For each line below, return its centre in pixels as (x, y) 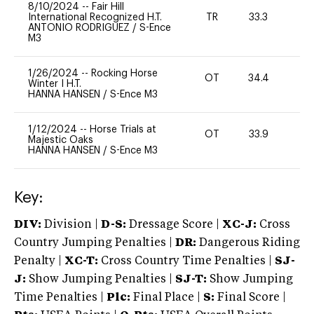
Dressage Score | (173, 225)
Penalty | (39, 261)
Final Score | (250, 298)
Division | (71, 225)
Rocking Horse (124, 73)
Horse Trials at (123, 129)
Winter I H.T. (55, 84)
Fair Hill (108, 7)
